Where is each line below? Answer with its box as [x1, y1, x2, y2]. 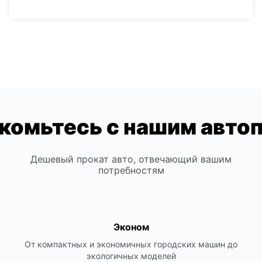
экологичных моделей [86, 251, 176, 261]
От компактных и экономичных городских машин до [25, 239, 237, 249]
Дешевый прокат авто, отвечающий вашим [30, 153, 232, 165]
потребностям [98, 164, 164, 176]
